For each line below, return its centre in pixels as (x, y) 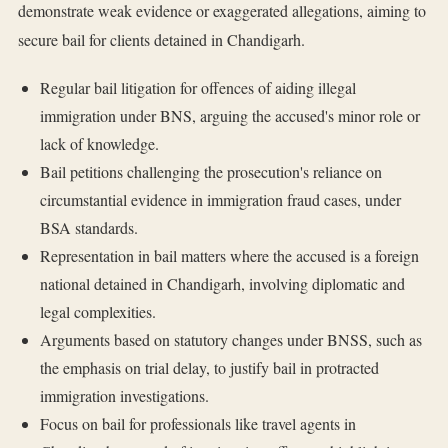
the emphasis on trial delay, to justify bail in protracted (209, 368)
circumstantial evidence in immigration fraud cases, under (220, 200)
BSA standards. (88, 228)
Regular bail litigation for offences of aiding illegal (197, 88)
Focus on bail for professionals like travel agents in (197, 424)
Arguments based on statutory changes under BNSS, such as (230, 340)
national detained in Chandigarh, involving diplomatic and (222, 284)
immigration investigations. (124, 396)
